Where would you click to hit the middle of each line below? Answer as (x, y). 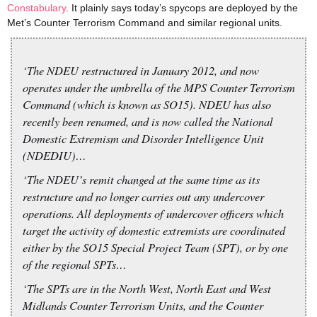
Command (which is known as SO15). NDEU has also (147, 104)
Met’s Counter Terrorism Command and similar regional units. (145, 23)
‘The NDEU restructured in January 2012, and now (141, 70)
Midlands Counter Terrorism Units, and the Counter (143, 305)
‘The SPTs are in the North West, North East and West (147, 288)
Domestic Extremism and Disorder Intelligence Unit (143, 138)
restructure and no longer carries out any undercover (143, 196)
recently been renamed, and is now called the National (148, 121)
